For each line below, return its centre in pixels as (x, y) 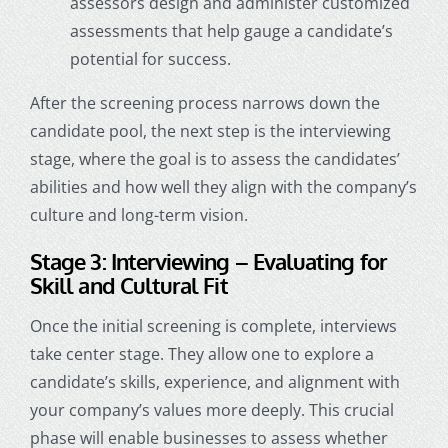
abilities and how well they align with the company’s (223, 186)
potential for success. (150, 58)
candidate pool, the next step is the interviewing (210, 130)
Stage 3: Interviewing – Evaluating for (208, 260)
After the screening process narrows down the (204, 102)
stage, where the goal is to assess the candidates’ (214, 158)
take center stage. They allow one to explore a (201, 353)
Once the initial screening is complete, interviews (213, 325)
